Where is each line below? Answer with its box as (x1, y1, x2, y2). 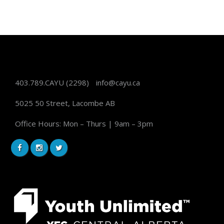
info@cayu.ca (96, 77, 140, 87)
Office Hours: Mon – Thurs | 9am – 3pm (14, 118, 153, 128)
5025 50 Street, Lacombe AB (14, 97, 115, 108)
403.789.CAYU (14, 77, 64, 87)
